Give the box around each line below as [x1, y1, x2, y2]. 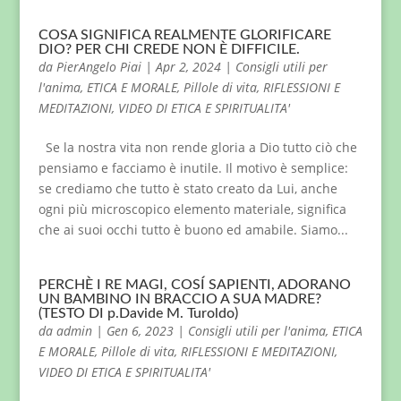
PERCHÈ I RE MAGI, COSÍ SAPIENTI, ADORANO [38, 277, 351, 292]
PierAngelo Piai [55, 58, 141, 75]
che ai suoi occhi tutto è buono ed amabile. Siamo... [38, 221, 348, 238]
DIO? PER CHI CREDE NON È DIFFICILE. [38, 42, 300, 56]
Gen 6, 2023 [106, 322, 174, 339]
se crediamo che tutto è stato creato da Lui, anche [38, 180, 337, 197]
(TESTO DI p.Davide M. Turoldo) [38, 306, 238, 320]
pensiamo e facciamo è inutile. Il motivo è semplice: [38, 159, 348, 176]
